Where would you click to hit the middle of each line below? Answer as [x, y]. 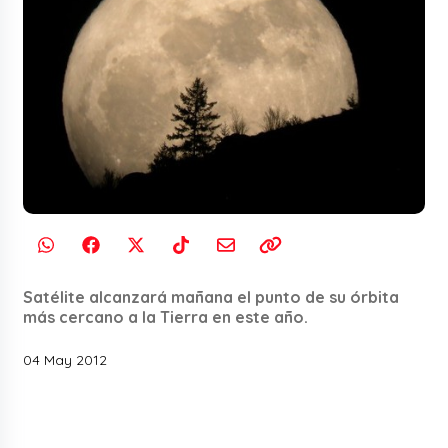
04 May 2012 [65, 360]
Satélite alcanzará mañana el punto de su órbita [211, 297]
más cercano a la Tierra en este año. [166, 317]
